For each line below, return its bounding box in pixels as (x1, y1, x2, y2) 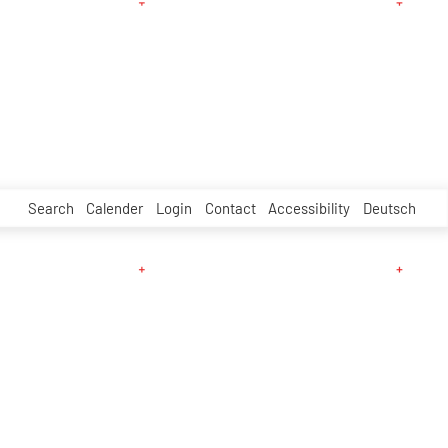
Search (27, 198, 74, 217)
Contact (204, 198, 256, 217)
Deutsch (362, 198, 416, 217)
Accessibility (268, 198, 351, 217)
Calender (86, 198, 144, 217)
